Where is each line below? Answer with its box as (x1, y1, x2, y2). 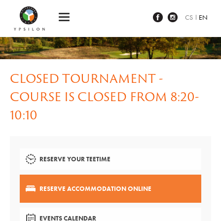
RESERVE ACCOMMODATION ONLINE (39, 184, 151, 193)
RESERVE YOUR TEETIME (39, 155, 110, 163)
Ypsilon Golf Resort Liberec (49, 2, 130, 12)
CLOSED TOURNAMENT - (10, 69, 163, 87)
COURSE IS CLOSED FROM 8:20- (10, 87, 199, 106)
